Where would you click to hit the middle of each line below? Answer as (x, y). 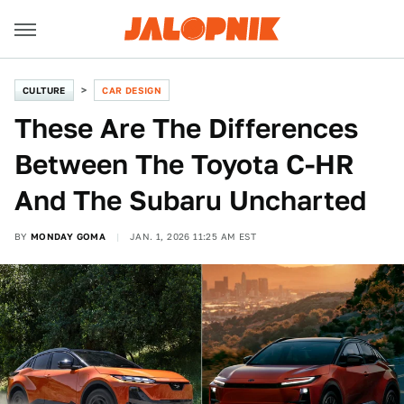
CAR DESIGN (132, 90)
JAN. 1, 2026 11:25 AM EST (193, 236)
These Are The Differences (186, 128)
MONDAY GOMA (68, 236)
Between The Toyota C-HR (184, 164)
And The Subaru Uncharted (190, 200)
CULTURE (44, 90)
